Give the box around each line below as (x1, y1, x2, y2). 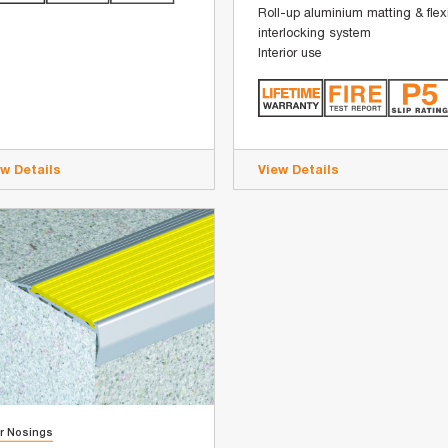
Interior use (258, 45, 323, 61)
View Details (258, 161, 340, 177)
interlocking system (258, 25, 372, 41)
